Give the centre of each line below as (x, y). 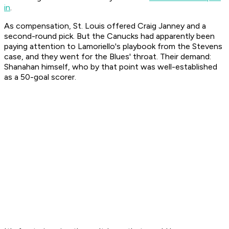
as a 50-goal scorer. (40, 77)
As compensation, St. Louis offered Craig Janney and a (105, 26)
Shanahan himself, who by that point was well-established (111, 67)
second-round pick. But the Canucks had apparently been (109, 36)
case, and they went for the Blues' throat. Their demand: (108, 57)
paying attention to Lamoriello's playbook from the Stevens (113, 47)
